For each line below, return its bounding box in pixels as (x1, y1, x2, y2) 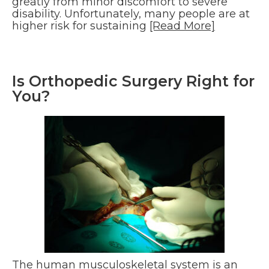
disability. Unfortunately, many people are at (12, 7, 250, 21)
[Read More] (150, 19, 215, 33)
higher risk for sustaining (12, 19, 150, 33)
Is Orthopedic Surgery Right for (12, 72, 255, 91)
